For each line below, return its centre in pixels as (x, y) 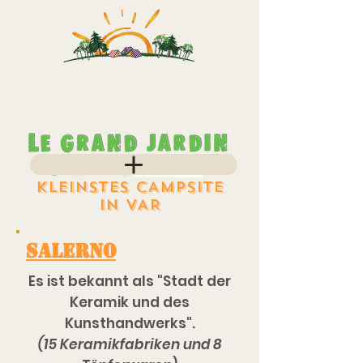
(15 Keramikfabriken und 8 (130, 344)
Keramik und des (130, 302)
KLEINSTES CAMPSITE (130, 187)
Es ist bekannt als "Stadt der (130, 281)
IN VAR (130, 205)
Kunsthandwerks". (130, 323)
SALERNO (71, 251)
